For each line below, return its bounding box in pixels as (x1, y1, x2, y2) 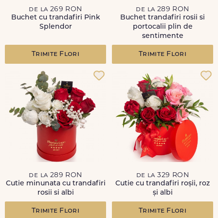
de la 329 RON (136, 172, 189, 179)
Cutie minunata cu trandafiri (5, 180, 106, 187)
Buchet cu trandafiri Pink (11, 14, 100, 21)
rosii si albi (37, 189, 74, 197)
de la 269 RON (29, 6, 82, 13)
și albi (152, 189, 173, 197)
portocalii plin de (132, 23, 193, 31)
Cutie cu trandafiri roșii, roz (115, 180, 210, 187)
